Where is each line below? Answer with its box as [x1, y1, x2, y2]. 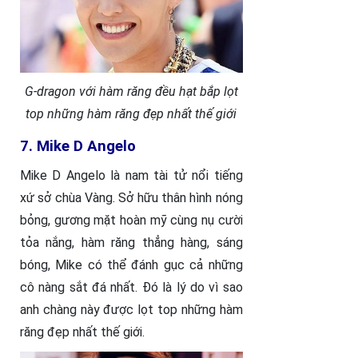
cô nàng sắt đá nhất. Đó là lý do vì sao [20, 280, 243, 296]
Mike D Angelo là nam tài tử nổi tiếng [20, 168, 243, 184]
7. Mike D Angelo [20, 137, 136, 156]
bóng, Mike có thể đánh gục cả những [20, 257, 243, 273]
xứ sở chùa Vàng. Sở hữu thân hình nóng [20, 190, 243, 206]
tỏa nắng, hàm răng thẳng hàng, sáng [20, 235, 243, 251]
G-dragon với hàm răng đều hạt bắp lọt [24, 84, 238, 100]
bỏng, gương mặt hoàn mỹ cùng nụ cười [20, 213, 243, 229]
